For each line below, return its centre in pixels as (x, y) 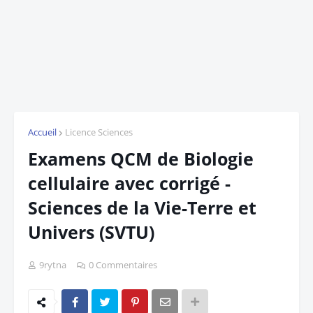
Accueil (42, 132)
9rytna (53, 265)
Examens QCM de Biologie (141, 159)
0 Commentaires (123, 265)
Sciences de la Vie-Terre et (142, 208)
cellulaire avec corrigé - (129, 183)
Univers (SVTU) (91, 232)
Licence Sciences (99, 132)
